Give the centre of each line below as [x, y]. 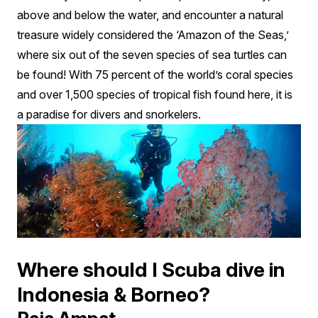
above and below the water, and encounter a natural [150, 15]
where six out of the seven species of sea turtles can [152, 54]
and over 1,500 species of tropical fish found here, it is [155, 94]
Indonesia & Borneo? [114, 294]
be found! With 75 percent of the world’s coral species [155, 74]
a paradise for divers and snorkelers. [109, 114]
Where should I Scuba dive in [151, 269]
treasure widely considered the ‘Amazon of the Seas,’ [153, 34]
